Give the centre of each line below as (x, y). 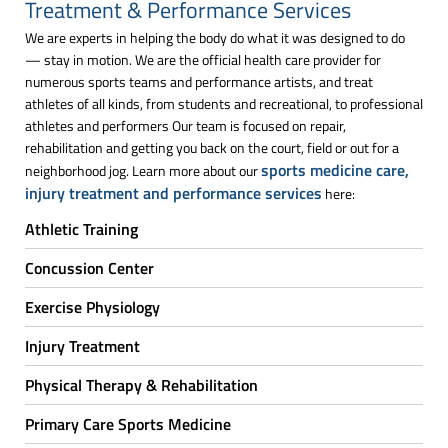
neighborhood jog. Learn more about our (143, 170)
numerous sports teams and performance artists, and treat (199, 81)
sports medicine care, (335, 169)
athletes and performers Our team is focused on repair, (185, 125)
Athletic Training (81, 228)
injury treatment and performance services (173, 192)
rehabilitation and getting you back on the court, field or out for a (212, 147)
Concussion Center (89, 267)
